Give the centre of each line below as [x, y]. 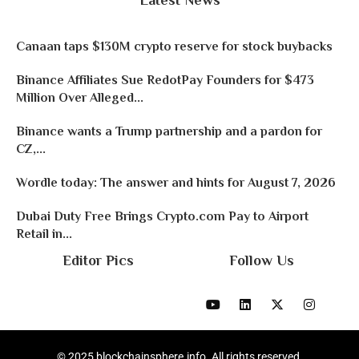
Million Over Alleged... [80, 98]
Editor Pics [98, 261]
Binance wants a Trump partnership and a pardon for [169, 132]
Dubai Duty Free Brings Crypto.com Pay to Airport [162, 217]
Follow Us [261, 261]
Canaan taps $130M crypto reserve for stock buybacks [174, 47]
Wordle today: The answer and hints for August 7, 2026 [176, 183]
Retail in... [44, 234]
